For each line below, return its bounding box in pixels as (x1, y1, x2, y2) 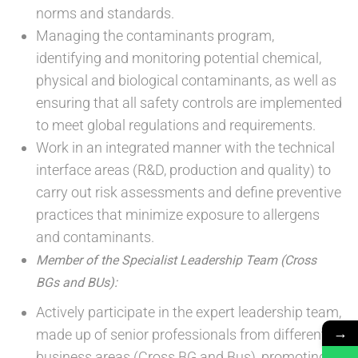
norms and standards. (36, 5, 174, 22)
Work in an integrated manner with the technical (36, 139, 335, 157)
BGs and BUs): (36, 275, 117, 291)
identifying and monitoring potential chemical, (36, 50, 321, 67)
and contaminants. (36, 229, 154, 246)
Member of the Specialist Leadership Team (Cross (36, 253, 316, 268)
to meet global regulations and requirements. (36, 117, 316, 134)
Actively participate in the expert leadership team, (36, 304, 341, 321)
